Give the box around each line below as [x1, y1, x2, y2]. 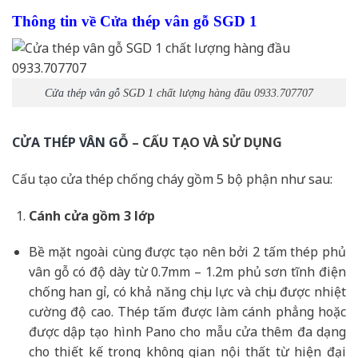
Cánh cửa [28, 206, 92, 225]
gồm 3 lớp [91, 206, 155, 225]
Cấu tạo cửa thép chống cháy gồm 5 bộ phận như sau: [12, 169, 332, 188]
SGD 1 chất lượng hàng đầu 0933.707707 [120, 86, 313, 100]
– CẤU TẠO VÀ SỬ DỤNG [129, 133, 282, 151]
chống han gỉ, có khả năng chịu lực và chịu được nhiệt [28, 283, 346, 301]
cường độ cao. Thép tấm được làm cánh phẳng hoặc [28, 303, 346, 321]
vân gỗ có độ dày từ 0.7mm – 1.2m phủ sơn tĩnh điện [28, 263, 346, 281]
